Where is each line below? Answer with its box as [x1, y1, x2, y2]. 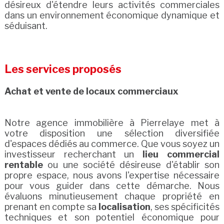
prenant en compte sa [4, 201, 99, 212]
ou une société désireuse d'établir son [42, 159, 220, 170]
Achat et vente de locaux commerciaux [4, 86, 178, 97]
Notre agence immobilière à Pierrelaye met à [4, 117, 220, 128]
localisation [98, 201, 151, 212]
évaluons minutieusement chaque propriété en [4, 191, 220, 202]
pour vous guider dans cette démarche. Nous [4, 180, 220, 191]
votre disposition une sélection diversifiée [4, 128, 220, 139]
